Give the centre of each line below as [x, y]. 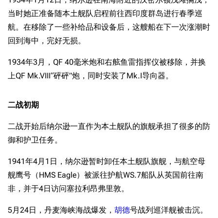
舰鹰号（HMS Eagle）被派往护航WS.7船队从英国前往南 [106, 175]
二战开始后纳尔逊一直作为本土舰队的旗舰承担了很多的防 [109, 126]
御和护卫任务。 [35, 140]
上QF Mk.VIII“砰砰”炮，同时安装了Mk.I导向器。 [91, 76]
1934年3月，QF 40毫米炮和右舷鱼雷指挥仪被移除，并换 [107, 62]
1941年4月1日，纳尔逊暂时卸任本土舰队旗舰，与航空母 [107, 161]
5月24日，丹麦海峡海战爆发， [61, 210]
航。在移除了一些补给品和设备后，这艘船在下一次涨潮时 [109, 27]
